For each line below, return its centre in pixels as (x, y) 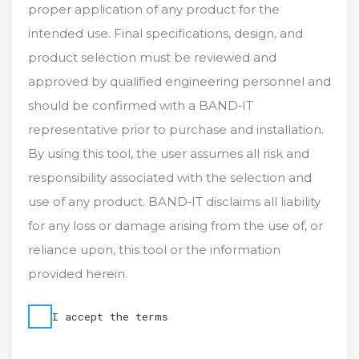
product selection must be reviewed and (152, 57)
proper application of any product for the (154, 9)
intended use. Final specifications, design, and (165, 33)
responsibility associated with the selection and (170, 177)
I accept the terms (110, 317)
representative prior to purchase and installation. (176, 129)
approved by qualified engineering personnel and (179, 81)
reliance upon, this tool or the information (154, 250)
